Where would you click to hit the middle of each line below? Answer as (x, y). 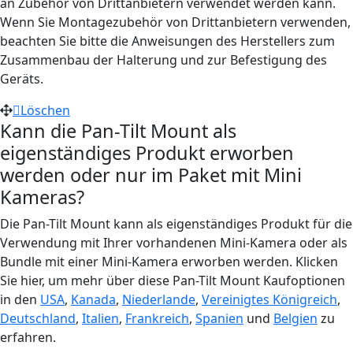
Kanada (93, 299)
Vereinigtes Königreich (269, 299)
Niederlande (159, 299)
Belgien (295, 318)
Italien (100, 318)
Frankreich (157, 318)
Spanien (219, 318)
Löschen (45, 110)
